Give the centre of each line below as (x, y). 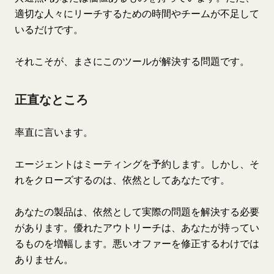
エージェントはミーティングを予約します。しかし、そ (137, 164)
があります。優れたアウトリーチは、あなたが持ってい (137, 228)
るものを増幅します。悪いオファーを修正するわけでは (137, 243)
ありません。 (44, 259)
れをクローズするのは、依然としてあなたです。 (122, 180)
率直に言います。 (54, 132)
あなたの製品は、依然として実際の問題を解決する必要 (137, 212)
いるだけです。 (49, 29)
